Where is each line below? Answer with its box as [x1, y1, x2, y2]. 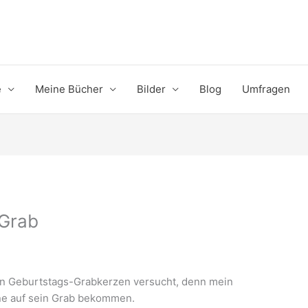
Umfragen [242, 82, 290, 96]
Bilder [137, 82, 166, 96]
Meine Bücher [35, 82, 103, 96]
